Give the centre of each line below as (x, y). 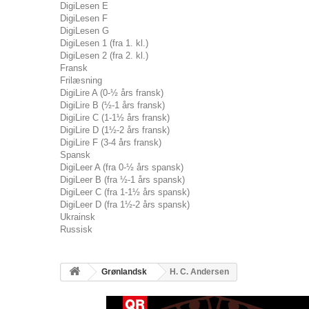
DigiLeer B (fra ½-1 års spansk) (122, 180)
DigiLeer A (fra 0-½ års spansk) (122, 167)
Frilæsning (81, 80)
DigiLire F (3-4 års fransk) (111, 142)
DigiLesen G (84, 31)
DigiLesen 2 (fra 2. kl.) (104, 56)
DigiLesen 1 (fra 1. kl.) (104, 43)
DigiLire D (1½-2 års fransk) (115, 130)
